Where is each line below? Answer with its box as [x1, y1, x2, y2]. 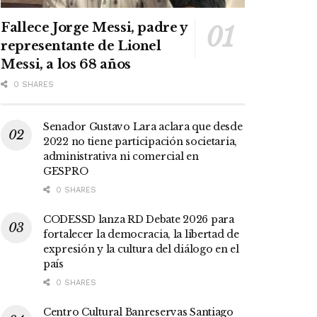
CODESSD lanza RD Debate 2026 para [43, 213, 234, 226]
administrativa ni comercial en [43, 150, 199, 163]
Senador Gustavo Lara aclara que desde [43, 120, 243, 134]
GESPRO [43, 165, 88, 178]
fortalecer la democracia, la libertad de [43, 228, 239, 241]
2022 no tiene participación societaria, [43, 135, 238, 149]
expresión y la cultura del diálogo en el [43, 243, 239, 256]
